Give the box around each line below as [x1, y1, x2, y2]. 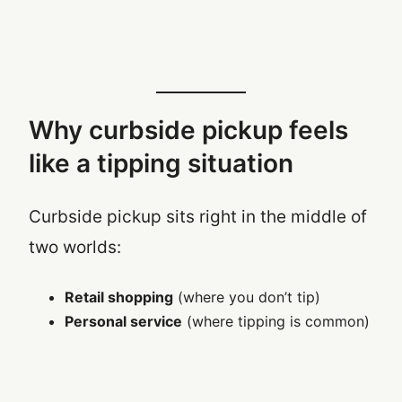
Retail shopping [65, 287, 173, 306]
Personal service [65, 311, 182, 330]
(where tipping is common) [182, 311, 370, 330]
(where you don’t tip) [173, 287, 320, 306]
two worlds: [29, 236, 121, 258]
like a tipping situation [29, 148, 293, 179]
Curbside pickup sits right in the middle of [29, 205, 367, 227]
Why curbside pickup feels [29, 115, 348, 146]
